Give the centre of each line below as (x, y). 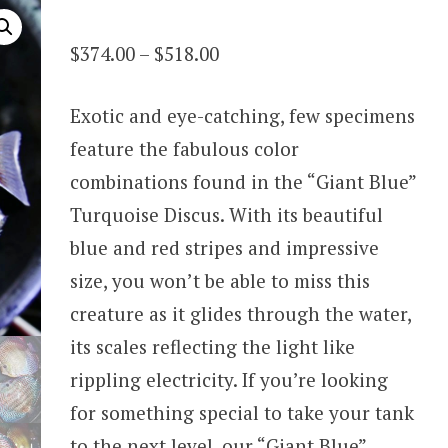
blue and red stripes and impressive (225, 247)
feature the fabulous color (185, 148)
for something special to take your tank (242, 412)
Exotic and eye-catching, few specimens (243, 115)
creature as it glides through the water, (241, 313)
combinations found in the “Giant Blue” (243, 181)
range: (247, 86)
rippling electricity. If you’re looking (229, 379)
